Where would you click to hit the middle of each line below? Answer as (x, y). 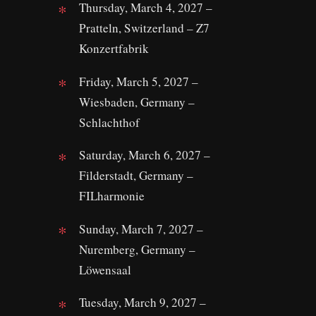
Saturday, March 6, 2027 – (145, 155)
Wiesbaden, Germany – (137, 102)
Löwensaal (105, 269)
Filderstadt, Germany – (136, 175)
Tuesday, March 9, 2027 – (142, 302)
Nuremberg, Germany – (137, 249)
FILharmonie (112, 196)
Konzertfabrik (114, 48)
